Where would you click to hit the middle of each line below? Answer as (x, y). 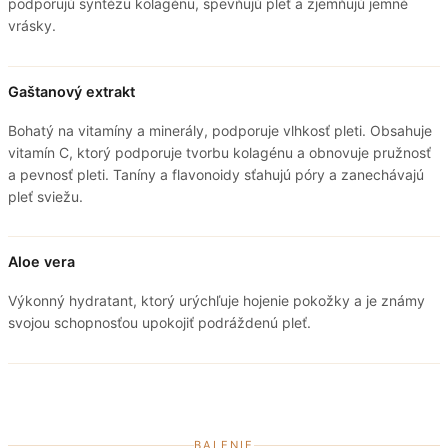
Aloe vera (41, 262)
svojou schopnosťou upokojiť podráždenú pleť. (159, 323)
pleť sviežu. (45, 196)
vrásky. (32, 25)
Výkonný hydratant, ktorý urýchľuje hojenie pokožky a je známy (216, 301)
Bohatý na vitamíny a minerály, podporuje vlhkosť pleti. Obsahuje (220, 130)
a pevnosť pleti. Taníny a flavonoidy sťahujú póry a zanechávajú (216, 174)
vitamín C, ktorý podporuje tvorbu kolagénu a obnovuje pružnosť (219, 152)
